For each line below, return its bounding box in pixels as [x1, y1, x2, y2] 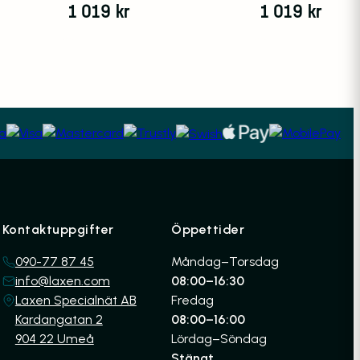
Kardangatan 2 [14, 312, 103, 328]
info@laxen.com [14, 273, 110, 289]
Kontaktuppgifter [2, 222, 114, 238]
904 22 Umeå [14, 331, 94, 347]
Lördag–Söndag [171, 331, 268, 347]
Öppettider [171, 222, 245, 238]
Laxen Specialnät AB [14, 292, 137, 309]
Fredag [171, 292, 215, 309]
